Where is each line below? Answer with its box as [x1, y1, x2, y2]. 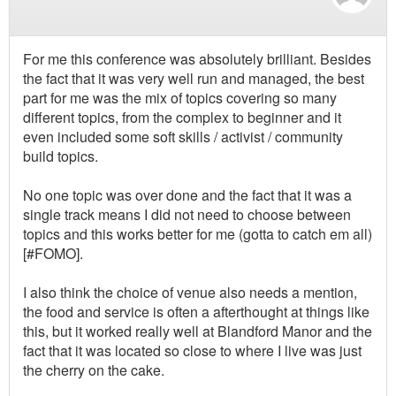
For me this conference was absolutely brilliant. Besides [23, 49, 371, 70]
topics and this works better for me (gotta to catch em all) [23, 224, 372, 245]
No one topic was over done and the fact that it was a [23, 185, 352, 206]
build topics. [23, 146, 98, 167]
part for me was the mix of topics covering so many [23, 88, 337, 109]
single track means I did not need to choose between [23, 204, 351, 225]
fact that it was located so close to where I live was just [23, 340, 362, 362]
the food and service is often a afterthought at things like [23, 301, 369, 323]
